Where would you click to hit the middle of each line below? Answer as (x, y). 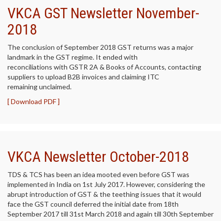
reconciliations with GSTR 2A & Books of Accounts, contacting (104, 67)
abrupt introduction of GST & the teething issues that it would (104, 194)
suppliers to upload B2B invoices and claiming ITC (83, 77)
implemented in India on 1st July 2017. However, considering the (106, 184)
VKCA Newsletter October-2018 (98, 157)
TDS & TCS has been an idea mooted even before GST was (98, 174)
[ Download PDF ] (34, 101)
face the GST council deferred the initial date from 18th (93, 204)
